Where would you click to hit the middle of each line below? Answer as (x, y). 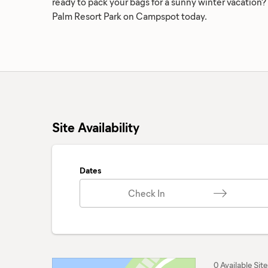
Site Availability (96, 127)
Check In (146, 193)
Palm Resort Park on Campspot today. (130, 16)
